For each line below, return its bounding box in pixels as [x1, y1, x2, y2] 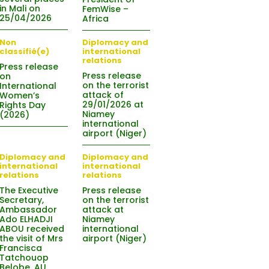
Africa [82, 13, 109, 25]
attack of [82, 89, 124, 101]
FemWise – [82, 3, 128, 15]
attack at [82, 204, 124, 216]
